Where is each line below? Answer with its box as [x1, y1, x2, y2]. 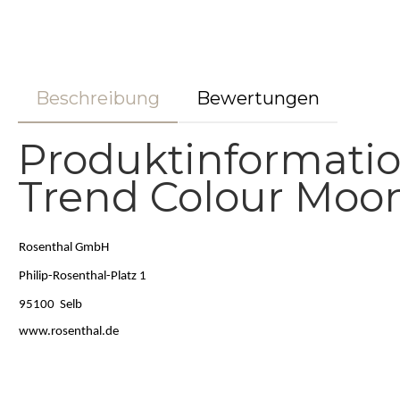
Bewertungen [196, 87, 320, 110]
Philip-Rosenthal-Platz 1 [19, 270, 146, 284]
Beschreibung [36, 87, 160, 110]
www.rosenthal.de [19, 325, 119, 339]
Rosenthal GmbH [19, 241, 109, 255]
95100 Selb [19, 298, 82, 312]
